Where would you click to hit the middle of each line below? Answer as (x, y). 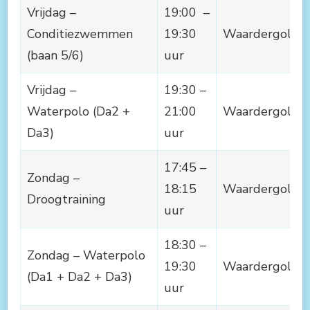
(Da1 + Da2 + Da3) (80, 276)
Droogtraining (66, 199)
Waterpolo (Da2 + (79, 111)
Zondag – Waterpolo (86, 255)
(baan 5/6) (55, 55)
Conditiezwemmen (80, 34)
